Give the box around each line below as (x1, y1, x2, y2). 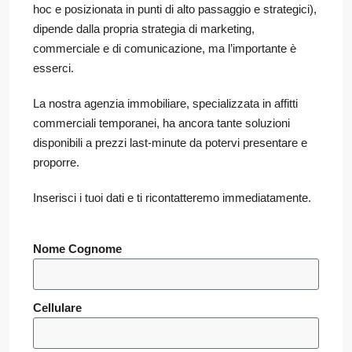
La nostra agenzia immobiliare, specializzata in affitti (33, 96, 298, 110)
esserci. (33, 60, 74, 75)
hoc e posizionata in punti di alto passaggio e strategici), (33, 2, 317, 16)
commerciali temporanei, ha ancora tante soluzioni (33, 115, 290, 130)
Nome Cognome (33, 241, 122, 255)
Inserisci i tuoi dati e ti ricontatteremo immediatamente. (33, 190, 311, 204)
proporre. (33, 155, 79, 169)
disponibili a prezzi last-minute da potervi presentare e (33, 135, 307, 149)
